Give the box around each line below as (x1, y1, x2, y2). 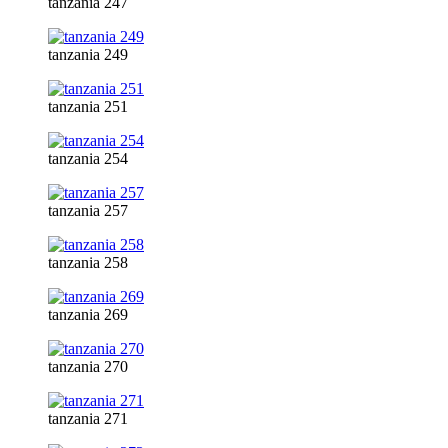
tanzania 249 (48, 45, 128, 63)
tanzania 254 (48, 149, 128, 167)
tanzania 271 (48, 409, 128, 427)
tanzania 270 (48, 357, 128, 375)
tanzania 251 (48, 97, 128, 115)
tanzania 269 (48, 305, 128, 323)
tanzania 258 (48, 253, 128, 271)
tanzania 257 (48, 201, 128, 219)
